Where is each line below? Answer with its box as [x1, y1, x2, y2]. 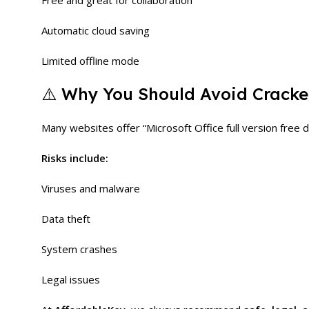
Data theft [41, 212, 90, 226]
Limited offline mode [41, 54, 139, 68]
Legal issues [41, 272, 100, 286]
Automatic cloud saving [41, 23, 150, 37]
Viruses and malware [41, 181, 140, 195]
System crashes [41, 242, 117, 256]
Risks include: [41, 151, 108, 165]
